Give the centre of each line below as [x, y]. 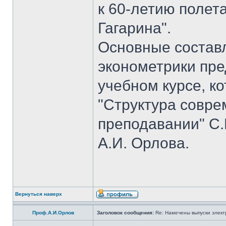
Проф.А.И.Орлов [53, 213]
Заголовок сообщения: [125, 213]
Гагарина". [134, 28]
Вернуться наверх [39, 194]
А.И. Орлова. [144, 143]
